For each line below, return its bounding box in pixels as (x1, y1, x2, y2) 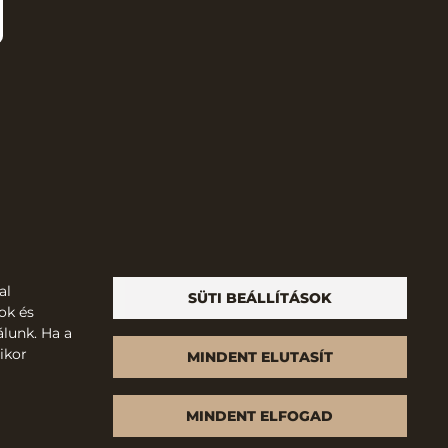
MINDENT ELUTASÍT (186, 348, 333, 365)
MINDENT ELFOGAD (186, 407, 333, 424)
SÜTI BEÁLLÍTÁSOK (187, 289, 332, 306)
